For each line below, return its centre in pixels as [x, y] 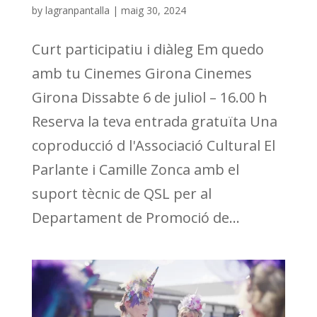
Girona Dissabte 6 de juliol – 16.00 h [149, 97]
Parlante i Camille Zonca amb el [135, 169]
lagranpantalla [77, 10]
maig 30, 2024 [153, 10]
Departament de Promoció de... [136, 217]
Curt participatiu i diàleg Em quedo [148, 49]
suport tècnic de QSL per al [121, 193]
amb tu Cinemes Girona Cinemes [142, 73]
